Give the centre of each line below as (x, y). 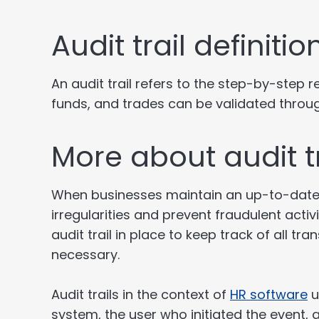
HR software (269, 294)
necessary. (85, 255)
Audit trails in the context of (141, 294)
